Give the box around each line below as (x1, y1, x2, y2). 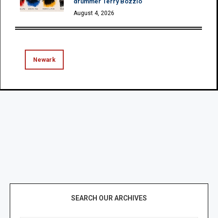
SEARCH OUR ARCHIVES (71, 194, 147, 202)
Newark (33, 55, 55, 63)
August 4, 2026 (73, 9, 114, 17)
